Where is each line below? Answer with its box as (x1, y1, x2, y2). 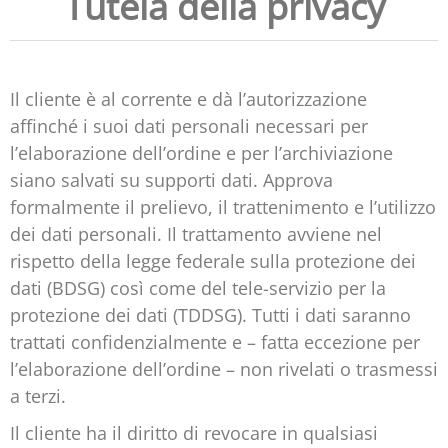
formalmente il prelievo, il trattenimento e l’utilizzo (10, 195, 436, 220)
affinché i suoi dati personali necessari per (10, 114, 368, 139)
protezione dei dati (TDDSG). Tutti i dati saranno (10, 303, 411, 328)
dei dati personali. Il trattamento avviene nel (10, 222, 382, 247)
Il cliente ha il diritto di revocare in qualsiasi (10, 421, 378, 446)
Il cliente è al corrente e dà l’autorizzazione (10, 87, 367, 112)
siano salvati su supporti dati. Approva (10, 168, 333, 193)
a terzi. (10, 384, 66, 409)
